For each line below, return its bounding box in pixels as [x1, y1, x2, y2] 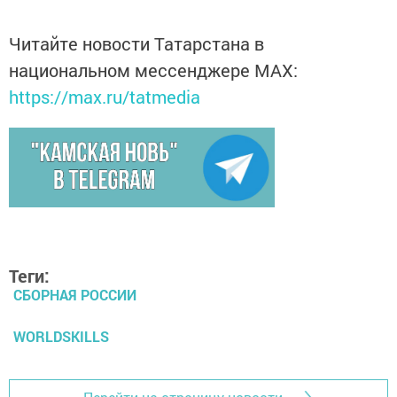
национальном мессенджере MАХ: [9, 58, 298, 82]
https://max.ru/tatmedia [9, 84, 200, 108]
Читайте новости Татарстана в [9, 31, 264, 55]
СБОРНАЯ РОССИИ [13, 284, 136, 304]
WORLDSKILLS [13, 326, 109, 346]
